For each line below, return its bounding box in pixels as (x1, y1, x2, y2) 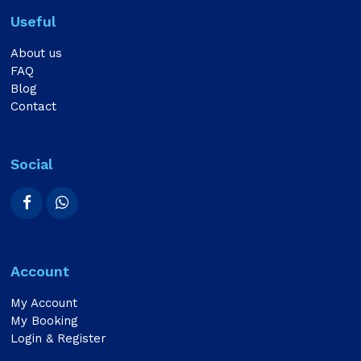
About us (10, 46, 63, 60)
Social (10, 156, 53, 172)
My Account (10, 296, 78, 310)
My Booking (10, 313, 79, 328)
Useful (10, 13, 56, 30)
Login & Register (10, 331, 107, 346)
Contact (10, 99, 57, 114)
